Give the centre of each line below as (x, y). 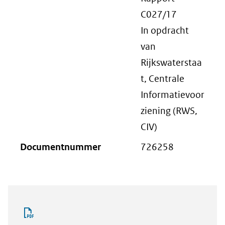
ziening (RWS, (169, 111)
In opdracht (165, 30)
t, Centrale (162, 79)
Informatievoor (173, 95)
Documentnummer (61, 147)
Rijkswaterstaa (171, 63)
